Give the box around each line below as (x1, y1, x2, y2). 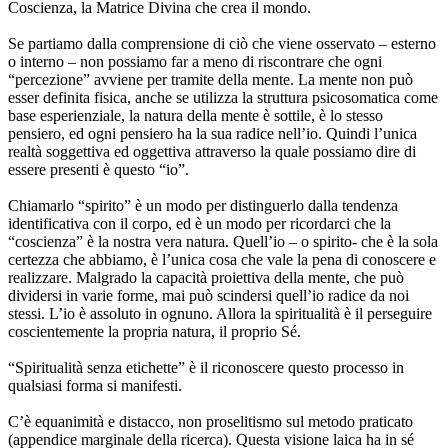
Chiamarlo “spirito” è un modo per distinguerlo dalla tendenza (8, 197, 398, 215)
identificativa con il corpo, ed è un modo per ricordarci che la (8, 215, 391, 233)
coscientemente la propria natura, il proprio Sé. (8, 323, 301, 341)
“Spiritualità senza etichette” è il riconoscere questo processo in (8, 359, 404, 377)
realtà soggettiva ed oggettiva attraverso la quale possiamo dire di (8, 143, 416, 161)
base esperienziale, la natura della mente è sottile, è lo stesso (8, 107, 383, 125)
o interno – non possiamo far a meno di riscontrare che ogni (8, 53, 382, 71)
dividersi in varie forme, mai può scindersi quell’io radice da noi (8, 287, 409, 305)
